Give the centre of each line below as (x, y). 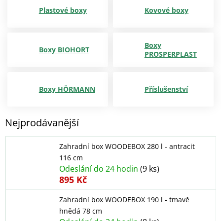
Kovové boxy (166, 10)
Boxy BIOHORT (64, 50)
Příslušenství (166, 89)
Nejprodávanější (42, 122)
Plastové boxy (63, 10)
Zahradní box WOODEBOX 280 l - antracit (127, 147)
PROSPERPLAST (170, 54)
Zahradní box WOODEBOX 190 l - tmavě (124, 200)
